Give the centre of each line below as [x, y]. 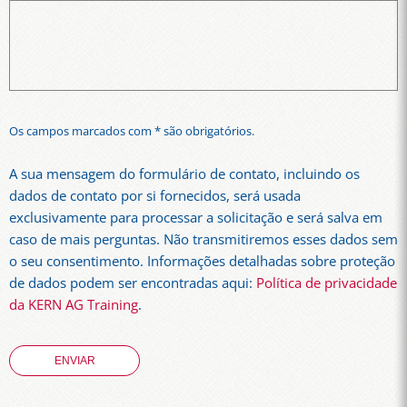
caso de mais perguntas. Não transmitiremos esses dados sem [203, 240]
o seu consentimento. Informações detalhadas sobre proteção [202, 262]
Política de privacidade [327, 283]
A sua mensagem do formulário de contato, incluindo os [184, 174]
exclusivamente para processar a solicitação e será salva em [196, 218]
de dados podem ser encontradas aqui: [133, 283]
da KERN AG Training [74, 305]
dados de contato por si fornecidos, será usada [155, 196]
